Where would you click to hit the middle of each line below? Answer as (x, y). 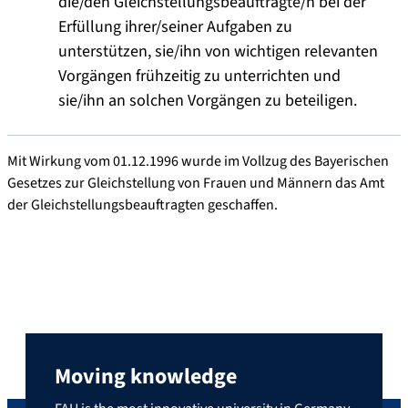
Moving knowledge (146, 376)
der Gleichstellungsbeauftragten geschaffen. (143, 205)
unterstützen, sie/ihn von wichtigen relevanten (218, 52)
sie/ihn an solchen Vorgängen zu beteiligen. (208, 101)
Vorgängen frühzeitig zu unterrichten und (199, 76)
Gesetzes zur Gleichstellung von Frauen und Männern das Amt (196, 184)
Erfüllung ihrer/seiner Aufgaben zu (175, 27)
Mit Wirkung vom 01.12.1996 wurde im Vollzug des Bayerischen (198, 162)
